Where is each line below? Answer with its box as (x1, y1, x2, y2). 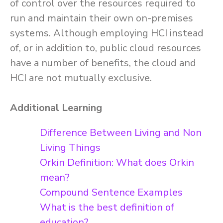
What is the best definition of (40, 201, 174, 214)
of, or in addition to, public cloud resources (10, 41, 201, 55)
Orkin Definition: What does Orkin (40, 156, 194, 169)
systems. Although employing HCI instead (10, 26, 204, 40)
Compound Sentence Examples (40, 186, 183, 199)
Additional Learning (10, 101, 102, 114)
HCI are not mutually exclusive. (10, 71, 152, 85)
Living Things (40, 141, 101, 154)
